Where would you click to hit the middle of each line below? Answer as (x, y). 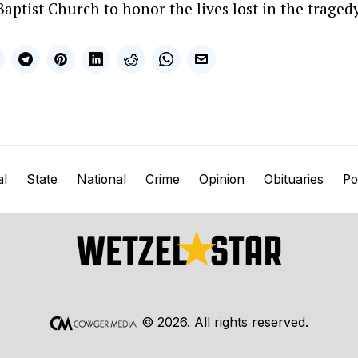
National (101, 179)
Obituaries (293, 179)
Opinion (221, 179)
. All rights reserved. (248, 322)
